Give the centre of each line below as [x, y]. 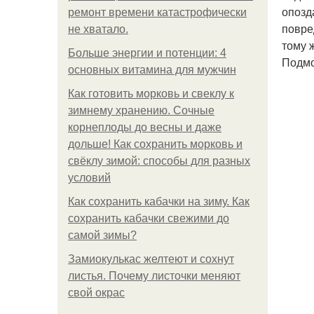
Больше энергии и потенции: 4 [147, 53]
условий [89, 178]
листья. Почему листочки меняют [154, 276]
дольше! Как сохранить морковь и [155, 144]
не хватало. [98, 29]
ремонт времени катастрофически [157, 12]
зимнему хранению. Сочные [141, 110]
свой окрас [96, 293]
